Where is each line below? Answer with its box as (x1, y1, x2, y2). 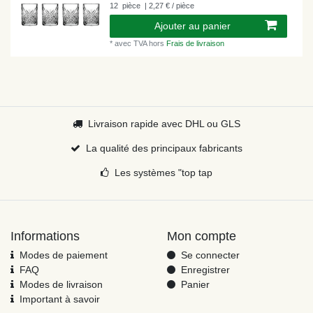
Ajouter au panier (154, 20, 231, 32)
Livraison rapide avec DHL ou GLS (87, 118, 240, 130)
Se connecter (180, 249, 240, 261)
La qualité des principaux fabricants (85, 143, 242, 154)
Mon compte (167, 229, 236, 244)
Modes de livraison (19, 279, 103, 291)
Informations (10, 229, 80, 244)
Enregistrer (180, 264, 230, 276)
